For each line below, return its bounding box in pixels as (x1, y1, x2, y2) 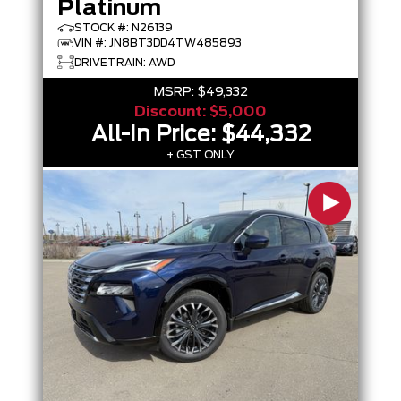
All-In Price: (90, 124, 221, 146)
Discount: (134, 105, 209, 119)
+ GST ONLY (166, 149, 235, 160)
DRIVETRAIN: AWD (74, 56, 175, 68)
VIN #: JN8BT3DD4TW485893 (73, 38, 242, 48)
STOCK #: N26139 (74, 22, 173, 33)
